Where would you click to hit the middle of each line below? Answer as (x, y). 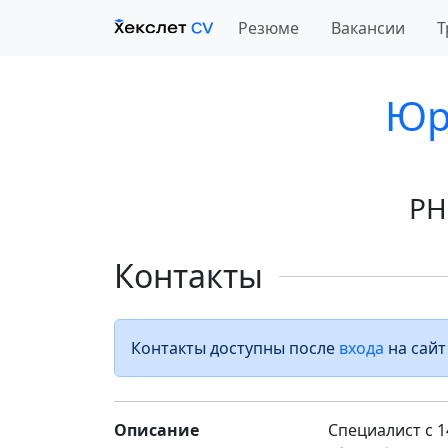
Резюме (268, 28)
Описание (156, 430)
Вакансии (368, 28)
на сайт (415, 348)
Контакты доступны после (235, 348)
